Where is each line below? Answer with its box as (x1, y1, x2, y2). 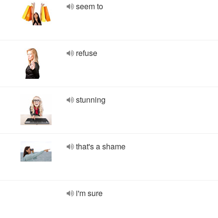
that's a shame (76, 141, 126, 152)
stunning (76, 94, 106, 105)
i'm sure (76, 187, 103, 199)
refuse (76, 47, 97, 58)
